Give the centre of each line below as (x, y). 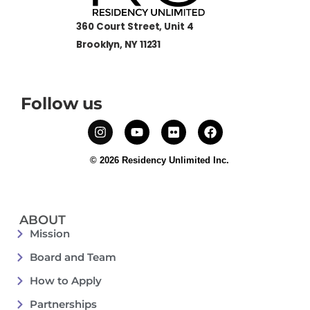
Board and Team (73, 257)
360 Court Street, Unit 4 (135, 27)
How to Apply (65, 280)
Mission (49, 233)
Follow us (62, 104)
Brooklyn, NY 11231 (119, 44)
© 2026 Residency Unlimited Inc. (159, 160)
